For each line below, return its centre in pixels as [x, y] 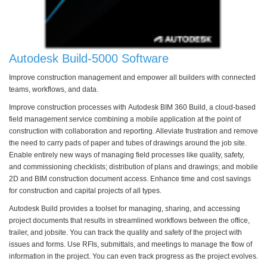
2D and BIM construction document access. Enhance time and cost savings [130, 178]
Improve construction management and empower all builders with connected [132, 77]
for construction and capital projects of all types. [85, 190]
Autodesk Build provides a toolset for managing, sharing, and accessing [125, 208]
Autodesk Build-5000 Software [91, 58]
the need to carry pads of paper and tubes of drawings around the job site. [128, 143]
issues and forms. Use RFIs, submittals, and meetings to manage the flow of [131, 244]
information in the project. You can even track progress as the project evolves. [133, 256]
